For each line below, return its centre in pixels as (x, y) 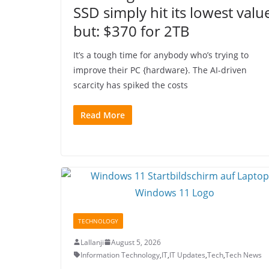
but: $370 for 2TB (131, 31)
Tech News (243, 255)
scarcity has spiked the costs (131, 85)
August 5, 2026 (136, 242)
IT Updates (187, 255)
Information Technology (120, 255)
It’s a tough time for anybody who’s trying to (161, 55)
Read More (103, 115)
